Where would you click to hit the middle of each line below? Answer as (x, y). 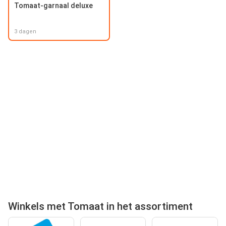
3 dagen (25, 31)
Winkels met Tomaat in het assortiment (100, 206)
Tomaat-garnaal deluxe (53, 5)
